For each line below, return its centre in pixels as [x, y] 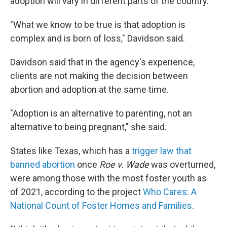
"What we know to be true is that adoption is [98, 25]
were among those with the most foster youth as [108, 178]
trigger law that [162, 151]
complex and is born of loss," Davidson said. [98, 39]
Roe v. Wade [124, 165]
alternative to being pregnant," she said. [88, 127]
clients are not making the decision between [99, 76]
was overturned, [182, 165]
